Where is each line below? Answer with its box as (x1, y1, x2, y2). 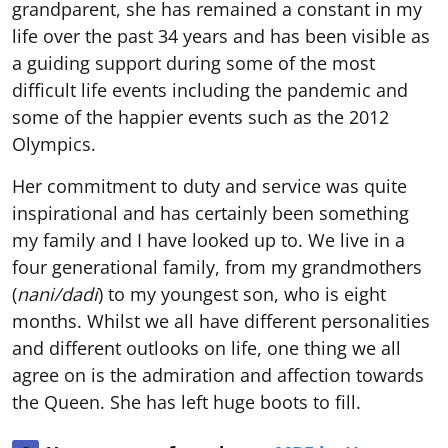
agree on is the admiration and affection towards (12, 362, 424, 387)
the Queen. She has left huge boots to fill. (12, 389, 361, 414)
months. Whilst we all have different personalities (12, 308, 430, 333)
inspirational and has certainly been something (12, 200, 409, 225)
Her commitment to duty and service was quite (12, 173, 407, 198)
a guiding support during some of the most (12, 50, 375, 75)
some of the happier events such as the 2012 (12, 104, 389, 129)
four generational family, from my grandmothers (12, 254, 422, 279)
